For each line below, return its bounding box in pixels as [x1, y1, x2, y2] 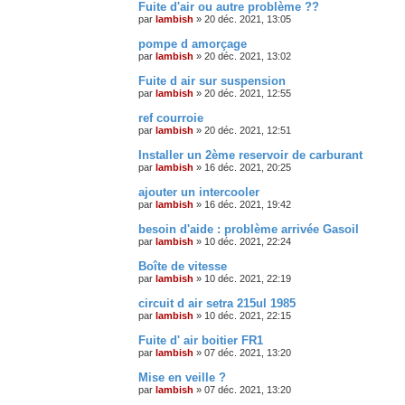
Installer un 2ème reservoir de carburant [138, 147, 363, 162]
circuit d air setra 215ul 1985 [138, 296, 296, 310]
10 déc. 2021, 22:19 [204, 272, 291, 284]
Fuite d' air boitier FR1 [138, 333, 263, 347]
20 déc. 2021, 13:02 [204, 50, 291, 61]
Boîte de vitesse [138, 259, 227, 273]
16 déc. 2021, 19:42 [204, 198, 291, 210]
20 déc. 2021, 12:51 [204, 124, 291, 136]
